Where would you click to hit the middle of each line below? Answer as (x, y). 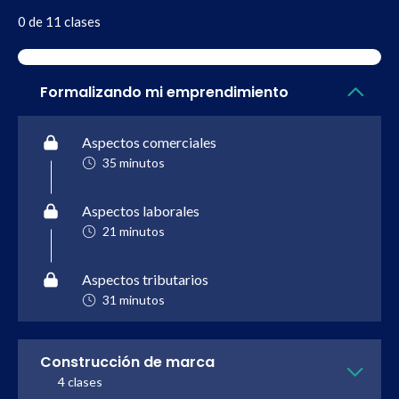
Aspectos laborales (141, 210)
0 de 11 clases (59, 21)
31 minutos (134, 299)
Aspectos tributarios (145, 279)
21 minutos (134, 231)
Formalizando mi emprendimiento (164, 92)
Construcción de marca (127, 362)
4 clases (80, 381)
